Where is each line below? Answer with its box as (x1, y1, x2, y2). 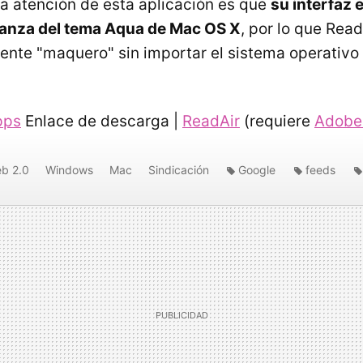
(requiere (240, 112, 314, 130)
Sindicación (148, 163, 209, 177)
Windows (45, 163, 93, 177)
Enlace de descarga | (21, 112, 182, 130)
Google (238, 163, 275, 177)
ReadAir (182, 112, 240, 130)
